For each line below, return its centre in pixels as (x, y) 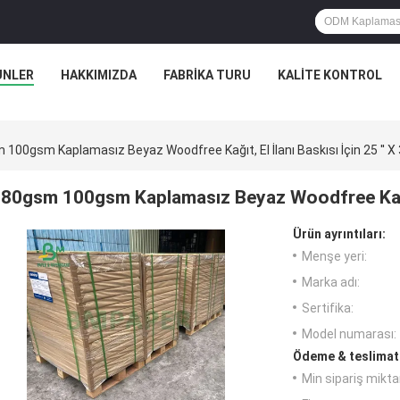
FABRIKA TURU (207, 75)
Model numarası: (349, 334)
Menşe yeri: (334, 257)
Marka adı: (331, 283)
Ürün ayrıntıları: (339, 234)
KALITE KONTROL (330, 75)
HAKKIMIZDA (99, 75)
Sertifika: (328, 308)
